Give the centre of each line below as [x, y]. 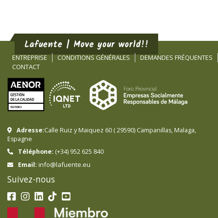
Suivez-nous [31, 179]
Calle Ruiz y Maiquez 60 [78, 130]
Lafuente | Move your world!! [86, 45]
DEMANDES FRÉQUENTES [176, 57]
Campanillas [154, 130]
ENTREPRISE [30, 57]
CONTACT [26, 66]
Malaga [184, 130]
